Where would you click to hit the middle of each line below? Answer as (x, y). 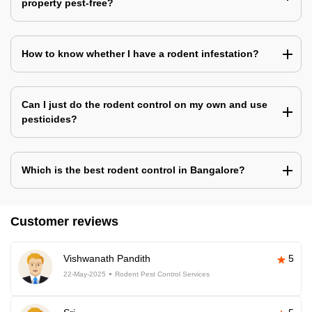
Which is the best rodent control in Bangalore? (133, 170)
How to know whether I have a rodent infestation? (140, 54)
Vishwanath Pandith (107, 259)
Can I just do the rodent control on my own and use (145, 105)
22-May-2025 (85, 274)
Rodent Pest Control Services (162, 274)
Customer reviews (64, 222)
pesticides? (49, 119)
